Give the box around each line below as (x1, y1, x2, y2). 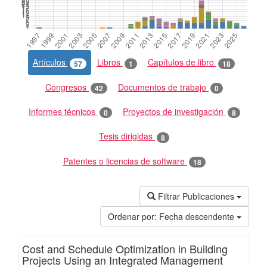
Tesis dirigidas (99, 130, 155, 142)
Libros (97, 56, 123, 69)
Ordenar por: (108, 210, 157, 222)
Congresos (45, 80, 89, 93)
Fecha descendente (159, 210, 234, 222)
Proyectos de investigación (122, 105, 226, 117)
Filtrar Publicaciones (158, 190, 234, 202)
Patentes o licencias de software (63, 154, 187, 167)
